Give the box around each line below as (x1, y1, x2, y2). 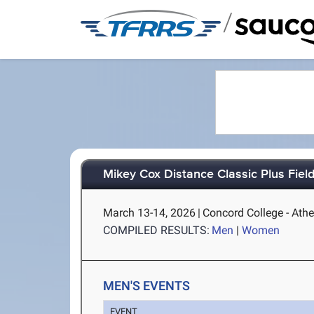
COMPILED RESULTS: (103, 224, 210, 237)
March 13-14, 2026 (103, 206, 196, 219)
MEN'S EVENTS (103, 278, 191, 293)
